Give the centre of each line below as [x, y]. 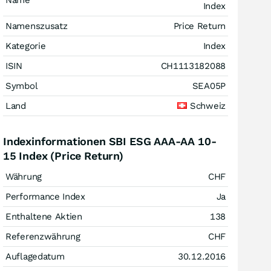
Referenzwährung [43, 237]
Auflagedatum [35, 256]
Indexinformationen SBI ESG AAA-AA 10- [110, 141]
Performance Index [45, 197]
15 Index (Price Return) [63, 156]
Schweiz [206, 106]
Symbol [22, 86]
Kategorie [26, 46]
